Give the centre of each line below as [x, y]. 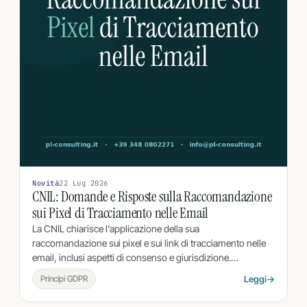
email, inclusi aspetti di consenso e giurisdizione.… [135, 257]
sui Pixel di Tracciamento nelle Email [121, 213]
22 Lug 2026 [84, 183]
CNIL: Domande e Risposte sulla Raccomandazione [152, 196]
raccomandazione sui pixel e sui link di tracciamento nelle [149, 243]
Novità [46, 183]
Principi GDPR [64, 278]
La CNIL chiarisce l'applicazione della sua [116, 228]
